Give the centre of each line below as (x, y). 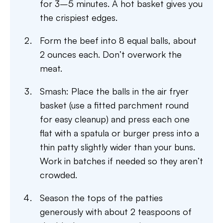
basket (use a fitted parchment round (114, 105)
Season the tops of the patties (101, 198)
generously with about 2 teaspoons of (116, 212)
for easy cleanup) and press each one (115, 119)
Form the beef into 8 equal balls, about (118, 40)
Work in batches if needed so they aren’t (121, 161)
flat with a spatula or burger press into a (119, 133)
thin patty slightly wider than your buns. (117, 147)
